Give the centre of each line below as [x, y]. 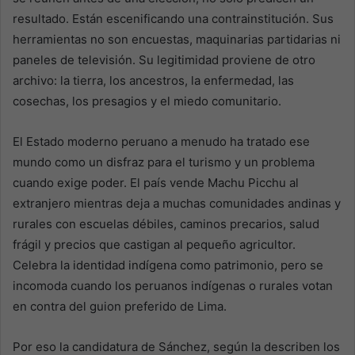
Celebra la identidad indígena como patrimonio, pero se [168, 265]
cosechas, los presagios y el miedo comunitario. [147, 101]
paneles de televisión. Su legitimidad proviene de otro [164, 60]
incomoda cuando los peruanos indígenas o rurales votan [173, 286]
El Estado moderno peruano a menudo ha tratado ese [161, 142]
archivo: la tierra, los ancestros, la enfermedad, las [153, 81]
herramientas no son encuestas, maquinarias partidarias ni [177, 40]
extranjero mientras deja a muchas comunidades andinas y [177, 204]
